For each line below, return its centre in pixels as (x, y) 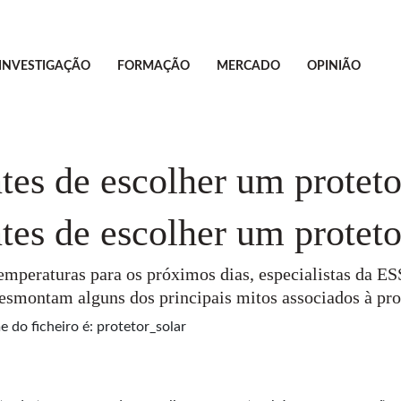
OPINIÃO (333, 66)
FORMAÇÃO (153, 66)
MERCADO (248, 66)
